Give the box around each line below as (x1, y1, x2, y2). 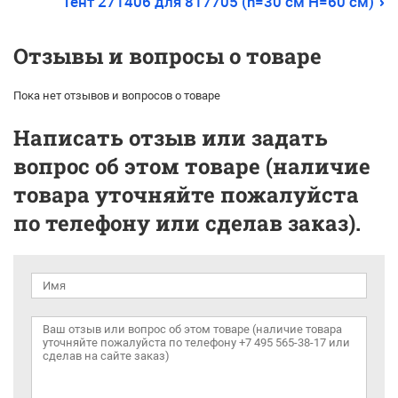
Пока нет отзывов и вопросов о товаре (13, 89, 220, 102)
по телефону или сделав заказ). (13, 209, 361, 237)
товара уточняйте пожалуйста (13, 180, 359, 209)
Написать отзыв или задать (13, 123, 328, 152)
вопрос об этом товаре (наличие (13, 152, 370, 180)
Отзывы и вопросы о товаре (13, 42, 322, 70)
